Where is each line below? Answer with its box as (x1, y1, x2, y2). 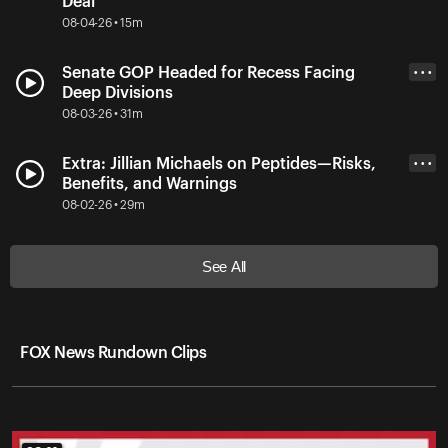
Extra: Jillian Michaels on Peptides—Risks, (62, 155, 376, 172)
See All (202, 257, 246, 275)
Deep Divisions (62, 84, 173, 101)
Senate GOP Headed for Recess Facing (62, 64, 355, 81)
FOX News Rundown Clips (20, 344, 206, 361)
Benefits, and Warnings (62, 175, 237, 192)
